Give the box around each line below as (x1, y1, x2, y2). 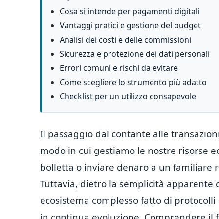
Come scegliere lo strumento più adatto (60, 77, 207, 88)
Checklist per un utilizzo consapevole (60, 91, 196, 102)
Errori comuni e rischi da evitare (60, 63, 178, 73)
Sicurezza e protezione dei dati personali (60, 48, 210, 59)
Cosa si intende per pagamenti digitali (60, 6, 199, 17)
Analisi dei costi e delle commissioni (60, 34, 191, 45)
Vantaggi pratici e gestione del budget (60, 20, 201, 31)
